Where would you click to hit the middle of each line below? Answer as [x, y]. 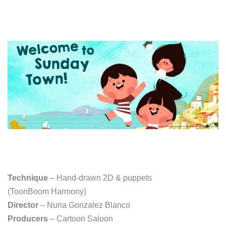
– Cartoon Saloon [80, 218]
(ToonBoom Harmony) [47, 191]
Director [23, 205]
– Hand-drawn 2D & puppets [100, 178]
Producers [28, 218]
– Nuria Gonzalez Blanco [84, 205]
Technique [28, 178]
